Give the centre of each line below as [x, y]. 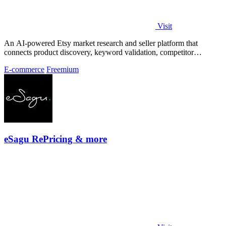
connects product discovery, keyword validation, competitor [99, 52]
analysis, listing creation [42, 61]
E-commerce [24, 69]
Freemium [63, 69]
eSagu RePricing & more [55, 139]
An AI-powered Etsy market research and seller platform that [101, 43]
